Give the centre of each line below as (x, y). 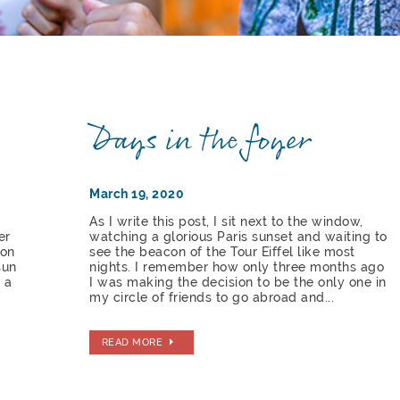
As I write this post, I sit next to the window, (226, 221)
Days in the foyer (200, 141)
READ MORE (132, 342)
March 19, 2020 (137, 193)
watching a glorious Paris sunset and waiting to (238, 236)
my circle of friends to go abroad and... (212, 297)
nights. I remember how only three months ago (237, 267)
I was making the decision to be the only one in (238, 282)
